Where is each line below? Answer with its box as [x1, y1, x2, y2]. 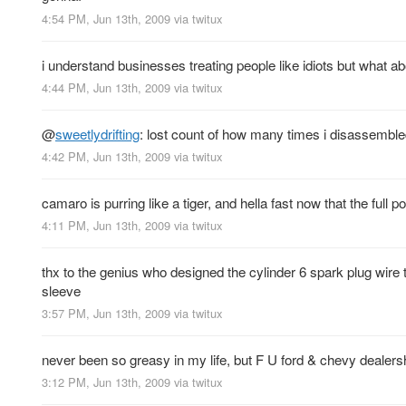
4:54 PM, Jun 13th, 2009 [42, 9, 170, 27]
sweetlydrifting [55, 123, 140, 143]
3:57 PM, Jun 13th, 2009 [42, 304, 170, 323]
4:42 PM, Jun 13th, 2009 [42, 147, 170, 165]
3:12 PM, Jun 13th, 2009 [42, 373, 170, 391]
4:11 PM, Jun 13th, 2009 [42, 217, 170, 235]
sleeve [42, 281, 81, 301]
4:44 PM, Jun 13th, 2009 [42, 78, 170, 96]
